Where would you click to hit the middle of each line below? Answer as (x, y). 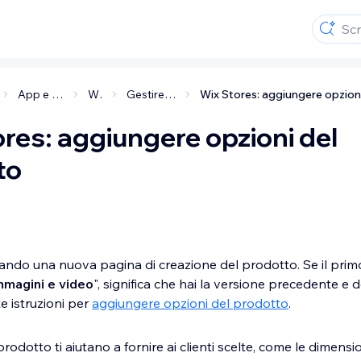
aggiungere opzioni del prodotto (190, 303)
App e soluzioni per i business (57, 94)
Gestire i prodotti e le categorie (170, 94)
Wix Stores (104, 94)
